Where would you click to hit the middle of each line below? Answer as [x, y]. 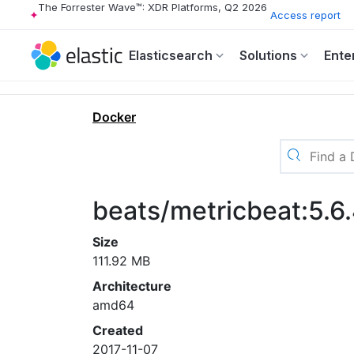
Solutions [268, 55]
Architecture [132, 286]
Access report [305, 15]
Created [118, 330]
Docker [114, 117]
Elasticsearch [171, 55]
